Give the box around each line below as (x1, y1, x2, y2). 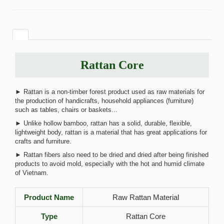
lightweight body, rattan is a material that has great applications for (15, 128, 207, 136)
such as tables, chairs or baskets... (15, 106, 117, 113)
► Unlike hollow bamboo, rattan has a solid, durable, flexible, (15, 119, 192, 127)
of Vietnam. (15, 169, 48, 176)
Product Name (24, 193, 74, 201)
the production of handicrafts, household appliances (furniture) (15, 97, 193, 104)
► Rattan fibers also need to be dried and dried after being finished (15, 151, 208, 158)
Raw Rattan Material (112, 193, 179, 201)
